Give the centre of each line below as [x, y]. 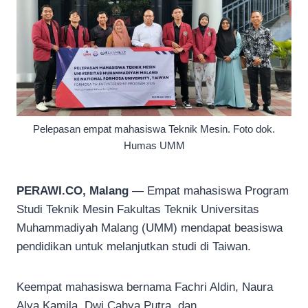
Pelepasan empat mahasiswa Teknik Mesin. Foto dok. [154, 129]
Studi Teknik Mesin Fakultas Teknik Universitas [138, 209]
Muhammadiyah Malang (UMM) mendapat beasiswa [150, 228]
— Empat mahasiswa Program [209, 190]
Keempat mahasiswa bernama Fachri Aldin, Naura [145, 287]
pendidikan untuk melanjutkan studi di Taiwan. [134, 246]
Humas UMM [154, 146]
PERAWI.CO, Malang [73, 190]
